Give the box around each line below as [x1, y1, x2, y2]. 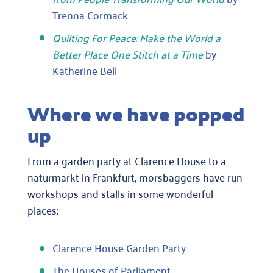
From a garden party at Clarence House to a [27, 151, 226, 171]
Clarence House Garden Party [52, 238, 186, 258]
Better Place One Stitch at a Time [52, 43, 203, 63]
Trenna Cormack [52, 5, 128, 25]
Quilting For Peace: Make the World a [52, 27, 221, 47]
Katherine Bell [52, 60, 117, 80]
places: [27, 200, 58, 220]
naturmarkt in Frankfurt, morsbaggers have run [27, 167, 243, 187]
